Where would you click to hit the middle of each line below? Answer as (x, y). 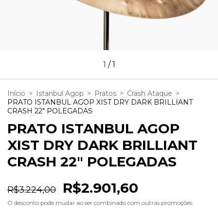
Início (16, 94)
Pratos (105, 94)
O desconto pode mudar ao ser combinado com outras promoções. (100, 203)
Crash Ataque (150, 94)
